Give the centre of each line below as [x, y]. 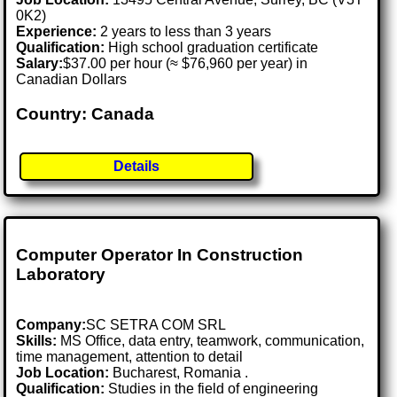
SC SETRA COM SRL [156, 324]
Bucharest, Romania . [181, 372]
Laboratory [61, 275]
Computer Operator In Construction [160, 255]
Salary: [40, 64]
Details [137, 167]
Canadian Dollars [72, 80]
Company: [51, 324]
